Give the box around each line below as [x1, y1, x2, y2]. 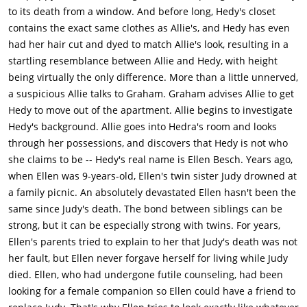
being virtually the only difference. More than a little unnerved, [8, 71, 298, 84]
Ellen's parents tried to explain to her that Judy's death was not [8, 235, 297, 249]
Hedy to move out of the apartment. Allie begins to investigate [8, 103, 293, 117]
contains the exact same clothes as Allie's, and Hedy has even [8, 21, 290, 35]
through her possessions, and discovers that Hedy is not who [8, 136, 288, 150]
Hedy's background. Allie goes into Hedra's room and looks [8, 120, 277, 134]
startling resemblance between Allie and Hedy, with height [8, 54, 278, 68]
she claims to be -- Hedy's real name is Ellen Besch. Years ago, [8, 153, 293, 167]
